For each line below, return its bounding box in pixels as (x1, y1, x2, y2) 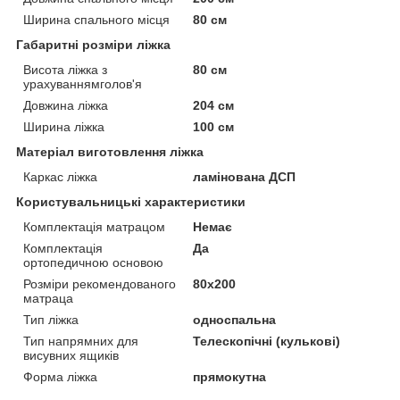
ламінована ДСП (193, 169, 296, 184)
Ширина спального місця (23, 12, 170, 27)
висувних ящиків (23, 347, 119, 362)
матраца (23, 290, 73, 305)
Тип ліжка (23, 312, 79, 327)
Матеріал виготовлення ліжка (16, 144, 204, 159)
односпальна (193, 312, 277, 327)
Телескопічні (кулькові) (193, 333, 341, 348)
